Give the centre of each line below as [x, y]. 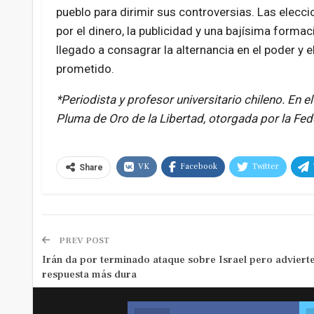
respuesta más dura [89, 275]
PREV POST [83, 241]
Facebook [198, 167]
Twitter [265, 167]
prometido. [85, 69]
